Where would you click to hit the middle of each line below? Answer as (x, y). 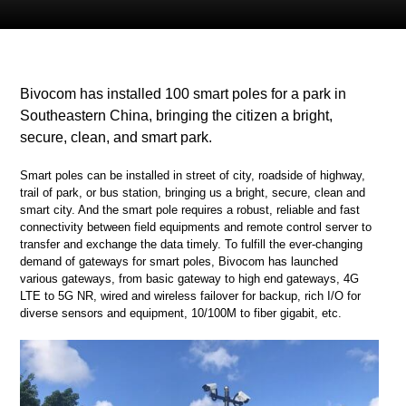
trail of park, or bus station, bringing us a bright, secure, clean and (193, 193)
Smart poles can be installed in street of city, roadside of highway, (193, 175)
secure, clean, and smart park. (116, 137)
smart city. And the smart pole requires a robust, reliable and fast (190, 210)
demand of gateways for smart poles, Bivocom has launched (179, 261)
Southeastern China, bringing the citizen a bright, (177, 116)
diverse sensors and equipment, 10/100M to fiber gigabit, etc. (181, 313)
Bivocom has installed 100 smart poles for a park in (184, 94)
